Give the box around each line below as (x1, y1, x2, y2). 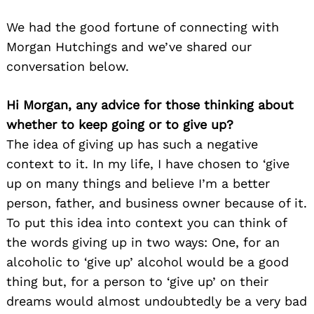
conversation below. (6, 58, 129, 74)
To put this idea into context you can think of (6, 214, 287, 230)
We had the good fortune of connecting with (6, 19, 279, 34)
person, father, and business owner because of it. (6, 195, 307, 210)
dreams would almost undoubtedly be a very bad (6, 293, 307, 308)
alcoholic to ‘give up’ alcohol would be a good (6, 254, 289, 269)
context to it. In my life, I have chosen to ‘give (6, 156, 289, 171)
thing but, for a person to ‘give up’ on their (6, 273, 268, 289)
